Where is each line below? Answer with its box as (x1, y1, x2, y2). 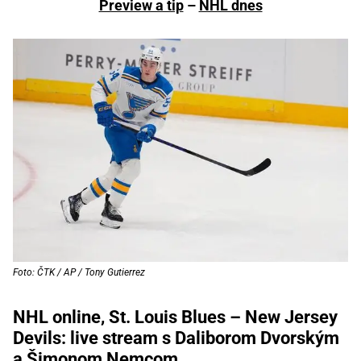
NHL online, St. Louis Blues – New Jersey (13, 307, 338, 328)
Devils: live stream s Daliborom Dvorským (13, 328, 339, 349)
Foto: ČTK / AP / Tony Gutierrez (13, 267, 145, 279)
